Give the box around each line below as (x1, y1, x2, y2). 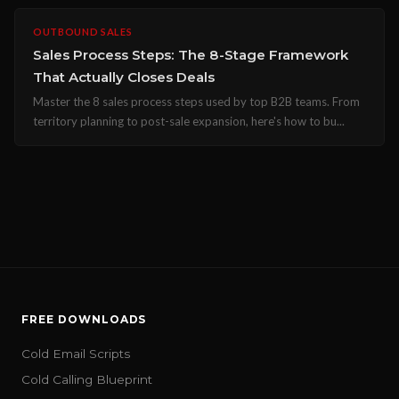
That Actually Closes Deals (33, 69, 215, 85)
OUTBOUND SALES (33, 26, 133, 37)
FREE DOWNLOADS (21, 313, 147, 326)
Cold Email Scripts (21, 346, 130, 361)
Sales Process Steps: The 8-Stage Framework (33, 46, 348, 63)
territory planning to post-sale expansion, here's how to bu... (33, 114, 345, 128)
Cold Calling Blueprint (21, 372, 152, 387)
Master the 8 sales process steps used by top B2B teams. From (33, 94, 360, 109)
